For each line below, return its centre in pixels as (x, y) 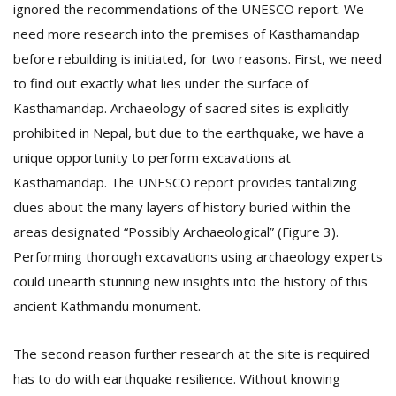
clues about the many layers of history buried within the (182, 207)
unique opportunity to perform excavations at (152, 157)
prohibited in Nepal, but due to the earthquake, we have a (189, 133)
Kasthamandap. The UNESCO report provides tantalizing (185, 182)
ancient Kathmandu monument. (107, 306)
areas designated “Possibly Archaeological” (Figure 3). (178, 232)
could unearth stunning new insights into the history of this (190, 281)
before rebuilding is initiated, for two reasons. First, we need (198, 58)
